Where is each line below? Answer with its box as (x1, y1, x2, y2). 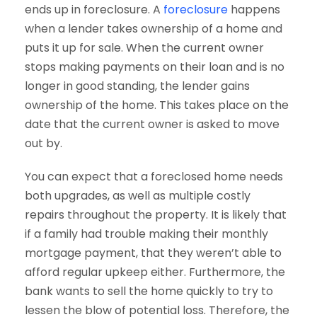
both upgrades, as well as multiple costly (25, 187, 250, 204)
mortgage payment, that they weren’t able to (25, 244, 282, 261)
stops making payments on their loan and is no (25, 58, 284, 75)
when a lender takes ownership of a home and (25, 20, 282, 37)
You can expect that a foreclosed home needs (25, 168, 283, 185)
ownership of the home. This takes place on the (25, 96, 289, 113)
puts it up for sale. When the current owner (25, 39, 264, 56)
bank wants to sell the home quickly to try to (25, 282, 273, 299)
